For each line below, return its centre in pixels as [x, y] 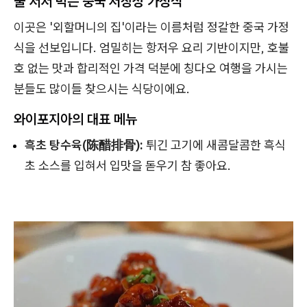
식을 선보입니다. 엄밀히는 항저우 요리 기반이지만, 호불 [151, 48]
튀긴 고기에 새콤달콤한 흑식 [214, 145]
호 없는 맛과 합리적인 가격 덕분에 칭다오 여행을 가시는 [151, 69]
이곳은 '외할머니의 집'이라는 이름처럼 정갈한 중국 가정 [151, 27]
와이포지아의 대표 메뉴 [75, 119]
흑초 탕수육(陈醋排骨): [84, 145]
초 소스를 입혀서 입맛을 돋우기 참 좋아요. [128, 166]
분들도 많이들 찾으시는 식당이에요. [102, 89]
